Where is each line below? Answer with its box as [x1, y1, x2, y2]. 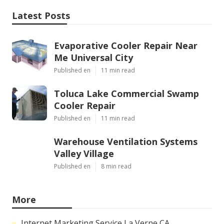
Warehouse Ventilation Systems [54, 135, 197, 148]
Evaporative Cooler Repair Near [54, 39, 197, 52]
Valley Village [54, 147, 114, 160]
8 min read [101, 162, 131, 171]
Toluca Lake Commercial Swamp [54, 87, 199, 100]
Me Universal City [54, 51, 133, 64]
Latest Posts [12, 9, 70, 22]
